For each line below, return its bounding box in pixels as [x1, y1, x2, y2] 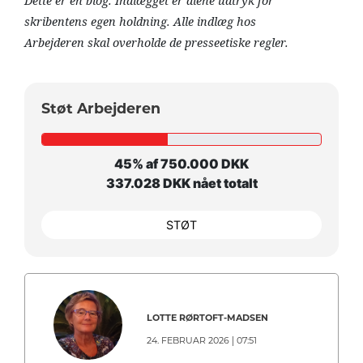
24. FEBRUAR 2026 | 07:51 [147, 335, 258, 347]
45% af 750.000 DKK [114, 156, 249, 173]
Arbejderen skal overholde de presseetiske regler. [24, 33, 288, 52]
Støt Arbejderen [41, 100, 161, 117]
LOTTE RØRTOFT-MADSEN [147, 311, 269, 323]
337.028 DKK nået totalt [105, 175, 258, 192]
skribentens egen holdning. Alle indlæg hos [24, 12, 256, 31]
